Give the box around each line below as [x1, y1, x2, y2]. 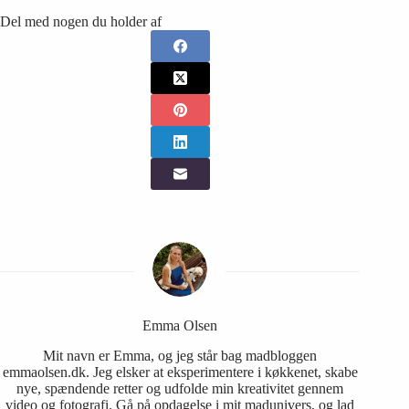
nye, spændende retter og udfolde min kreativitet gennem [16, 380, 344, 396]
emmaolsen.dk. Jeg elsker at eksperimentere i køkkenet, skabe [2, 363, 358, 380]
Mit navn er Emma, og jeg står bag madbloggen [43, 347, 318, 363]
